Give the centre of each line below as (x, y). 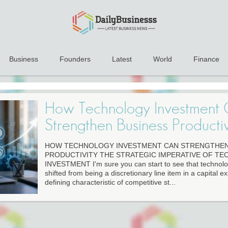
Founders (75, 59)
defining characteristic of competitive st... (110, 182)
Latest (122, 59)
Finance (206, 59)
